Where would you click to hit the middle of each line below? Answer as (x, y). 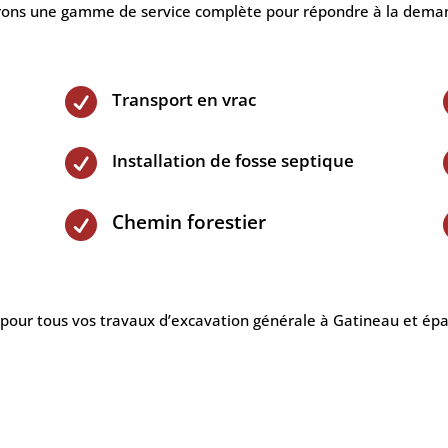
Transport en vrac (183, 99)
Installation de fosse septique (232, 161)
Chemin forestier (188, 221)
